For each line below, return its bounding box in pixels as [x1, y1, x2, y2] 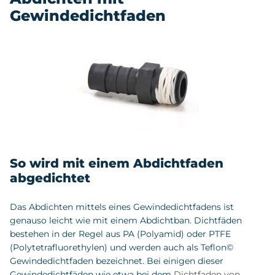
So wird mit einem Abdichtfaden [10, 156, 223, 171]
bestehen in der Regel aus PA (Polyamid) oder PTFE [10, 228, 231, 240]
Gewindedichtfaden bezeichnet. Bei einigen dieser [10, 255, 223, 267]
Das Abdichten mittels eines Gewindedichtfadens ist [10, 201, 234, 213]
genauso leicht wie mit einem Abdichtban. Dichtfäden [10, 215, 242, 227]
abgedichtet [10, 171, 90, 186]
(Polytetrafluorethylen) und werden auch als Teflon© [10, 242, 233, 254]
